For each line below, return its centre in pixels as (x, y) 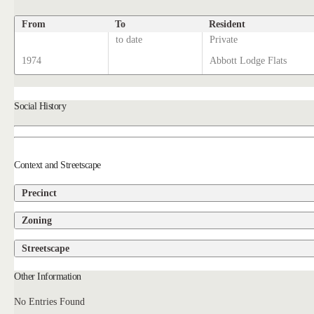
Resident (227, 23)
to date (129, 39)
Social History (40, 105)
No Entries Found (50, 302)
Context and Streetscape (57, 164)
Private (224, 39)
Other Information (48, 276)
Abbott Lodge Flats (248, 60)
